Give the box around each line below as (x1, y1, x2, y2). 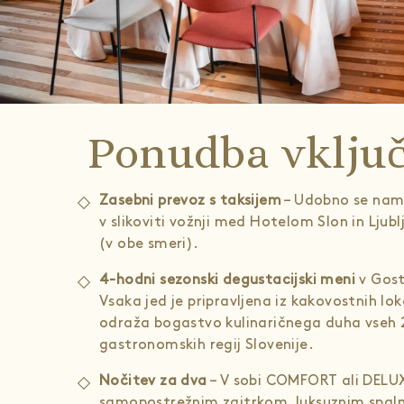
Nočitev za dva (99, 374, 207, 388)
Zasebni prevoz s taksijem (99, 194, 281, 207)
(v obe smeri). (99, 237, 199, 251)
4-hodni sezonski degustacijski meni (99, 273, 355, 287)
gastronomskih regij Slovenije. (99, 338, 314, 352)
